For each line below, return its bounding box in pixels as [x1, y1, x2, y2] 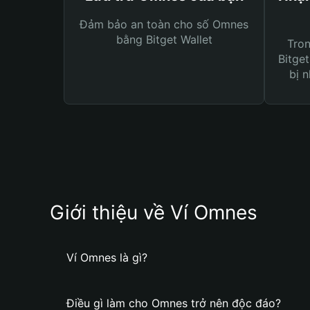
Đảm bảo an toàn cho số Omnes [80, 17, 248, 31]
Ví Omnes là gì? [66, 250, 147, 264]
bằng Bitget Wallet [116, 33, 212, 46]
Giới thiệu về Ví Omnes [50, 201, 257, 224]
